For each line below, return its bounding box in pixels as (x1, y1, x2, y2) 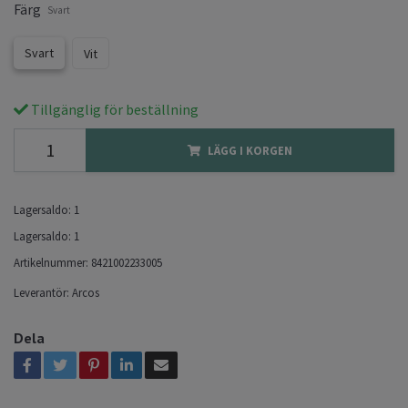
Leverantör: (14, 284, 69, 300)
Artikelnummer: (14, 254, 88, 270)
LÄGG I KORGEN (208, 142, 292, 158)
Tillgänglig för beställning (28, 99, 199, 118)
